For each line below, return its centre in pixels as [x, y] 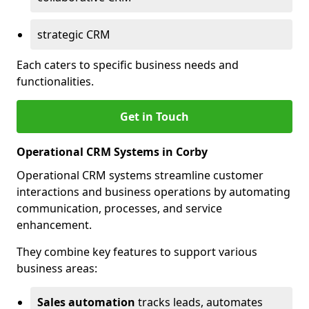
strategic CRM [74, 34]
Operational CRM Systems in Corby [112, 152]
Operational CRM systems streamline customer [140, 175]
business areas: [57, 268]
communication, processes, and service [119, 208]
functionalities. [55, 81]
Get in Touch [154, 117]
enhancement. [54, 225]
